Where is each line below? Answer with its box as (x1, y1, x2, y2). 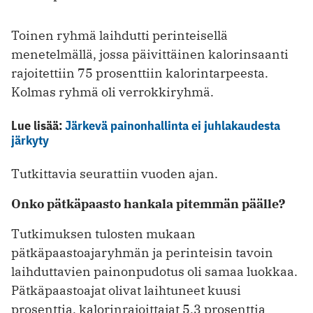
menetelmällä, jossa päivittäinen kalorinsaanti (11, 46, 289, 63)
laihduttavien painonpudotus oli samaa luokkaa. (11, 263, 298, 280)
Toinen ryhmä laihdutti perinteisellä (11, 27, 228, 44)
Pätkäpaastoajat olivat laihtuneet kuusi (11, 282, 241, 299)
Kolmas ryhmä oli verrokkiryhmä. (11, 84, 214, 101)
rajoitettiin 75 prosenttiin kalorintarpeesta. (11, 65, 268, 82)
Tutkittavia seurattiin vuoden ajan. (11, 166, 218, 182)
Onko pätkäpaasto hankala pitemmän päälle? (11, 196, 285, 212)
